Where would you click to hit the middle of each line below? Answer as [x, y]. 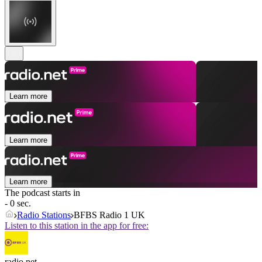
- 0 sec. [18, 204]
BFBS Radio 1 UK [109, 215]
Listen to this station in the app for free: [77, 226]
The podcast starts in [42, 193]
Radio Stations [44, 215]
